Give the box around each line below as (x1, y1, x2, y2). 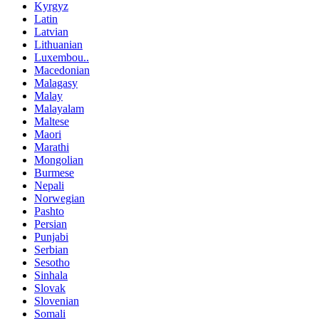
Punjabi (34, 230, 68, 243)
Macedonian (34, 63, 90, 76)
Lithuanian (34, 38, 83, 51)
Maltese (34, 115, 69, 127)
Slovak (34, 281, 66, 294)
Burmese (34, 166, 74, 179)
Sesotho (34, 256, 70, 268)
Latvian (34, 25, 68, 38)
